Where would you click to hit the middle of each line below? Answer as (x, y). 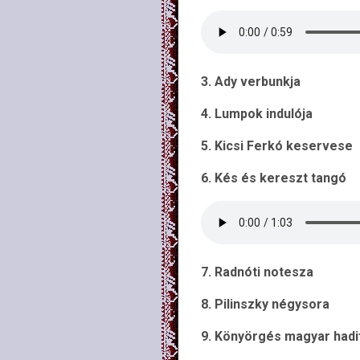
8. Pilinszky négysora (265, 304)
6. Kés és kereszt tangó (274, 178)
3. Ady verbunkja (251, 82)
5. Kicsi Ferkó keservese (277, 146)
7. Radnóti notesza (257, 272)
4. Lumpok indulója (257, 114)
